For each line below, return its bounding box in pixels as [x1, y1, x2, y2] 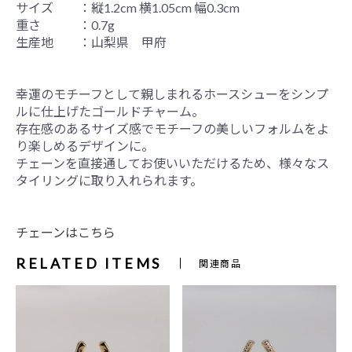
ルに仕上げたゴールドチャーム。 [16, 103, 204, 119]
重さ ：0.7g [16, 16, 115, 32]
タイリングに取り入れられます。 [16, 172, 203, 188]
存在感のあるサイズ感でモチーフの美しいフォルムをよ [16, 120, 329, 136]
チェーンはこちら [16, 224, 115, 240]
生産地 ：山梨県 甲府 [16, 34, 167, 49]
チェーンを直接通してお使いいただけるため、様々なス [16, 155, 329, 170]
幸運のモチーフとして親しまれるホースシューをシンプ [16, 86, 328, 101]
